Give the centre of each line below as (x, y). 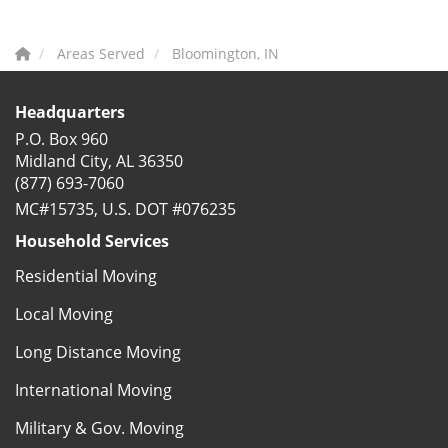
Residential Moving (86, 276)
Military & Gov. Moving (99, 428)
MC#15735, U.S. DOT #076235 (125, 209)
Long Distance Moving (98, 352)
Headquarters (70, 112)
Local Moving (64, 314)
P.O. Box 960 (61, 139)
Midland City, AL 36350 (99, 161)
